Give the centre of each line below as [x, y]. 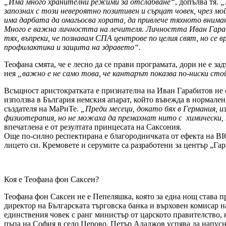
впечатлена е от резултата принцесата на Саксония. [93, 127]
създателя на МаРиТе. [42, 108]
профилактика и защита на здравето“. [72, 47]
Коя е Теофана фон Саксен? [51, 179]
